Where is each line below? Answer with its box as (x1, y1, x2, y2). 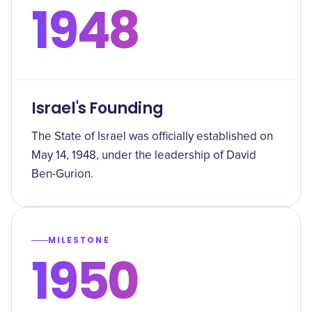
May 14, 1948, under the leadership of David (31, 150, 256, 162)
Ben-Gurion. (31, 169, 93, 180)
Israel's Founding (31, 97, 164, 119)
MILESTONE (48, 235, 110, 246)
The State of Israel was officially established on (31, 131, 273, 143)
